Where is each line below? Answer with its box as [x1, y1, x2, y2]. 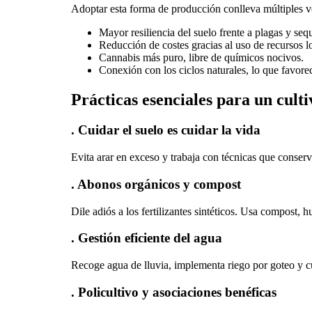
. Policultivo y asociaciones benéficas [71, 284, 276, 299]
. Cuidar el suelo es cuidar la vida [71, 123, 260, 138]
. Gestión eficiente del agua [71, 231, 222, 246]
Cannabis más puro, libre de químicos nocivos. [99, 51, 304, 63]
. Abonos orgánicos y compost [71, 176, 241, 192]
